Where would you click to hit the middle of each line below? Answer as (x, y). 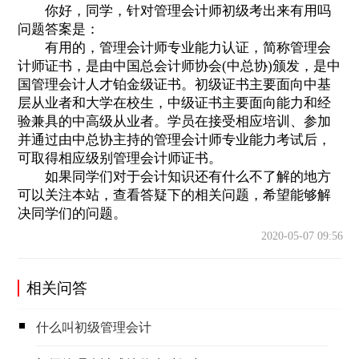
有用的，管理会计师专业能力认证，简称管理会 (174, 47)
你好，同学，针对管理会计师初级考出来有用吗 (174, 10)
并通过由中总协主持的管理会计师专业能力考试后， (174, 139)
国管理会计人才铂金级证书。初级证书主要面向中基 (174, 84)
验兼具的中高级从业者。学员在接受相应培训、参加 (174, 121)
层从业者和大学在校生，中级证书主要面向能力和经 (174, 103)
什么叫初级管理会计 (94, 327)
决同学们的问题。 (72, 213)
